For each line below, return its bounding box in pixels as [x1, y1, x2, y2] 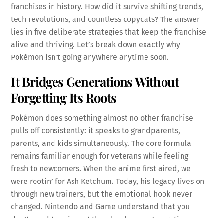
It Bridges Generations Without [11, 73, 179, 90]
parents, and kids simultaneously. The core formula [11, 139, 192, 148]
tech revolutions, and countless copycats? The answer [11, 14, 200, 24]
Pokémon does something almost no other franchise [11, 113, 194, 123]
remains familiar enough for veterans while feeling [11, 151, 189, 161]
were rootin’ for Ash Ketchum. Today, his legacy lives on [11, 177, 205, 186]
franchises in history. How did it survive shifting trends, [11, 1, 204, 11]
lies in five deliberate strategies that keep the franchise [11, 27, 207, 36]
